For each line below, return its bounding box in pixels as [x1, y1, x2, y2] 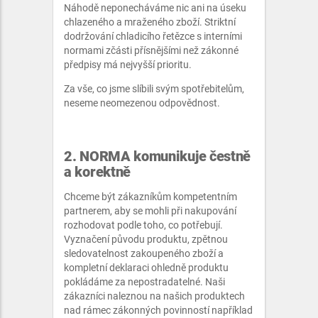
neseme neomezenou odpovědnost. [64, 97, 220, 109]
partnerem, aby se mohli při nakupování [64, 205, 236, 216]
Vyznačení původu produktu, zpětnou [64, 234, 228, 245]
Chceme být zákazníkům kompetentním [64, 191, 237, 202]
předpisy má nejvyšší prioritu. [64, 59, 192, 70]
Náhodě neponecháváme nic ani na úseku [64, 2, 246, 13]
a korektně [64, 163, 131, 180]
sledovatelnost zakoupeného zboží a [64, 248, 224, 259]
